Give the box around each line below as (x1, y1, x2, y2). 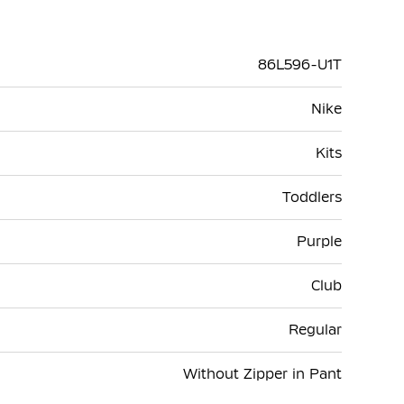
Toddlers (282, 188, 342, 206)
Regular (289, 320, 342, 338)
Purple (297, 232, 342, 250)
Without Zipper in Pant (183, 364, 342, 382)
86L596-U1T (258, 55, 342, 73)
